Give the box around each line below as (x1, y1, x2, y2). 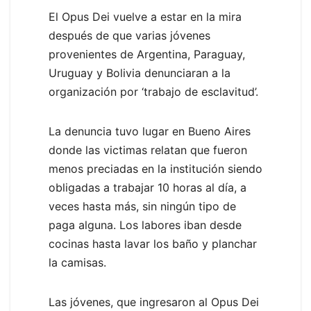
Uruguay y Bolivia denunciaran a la (49, 65, 230, 80)
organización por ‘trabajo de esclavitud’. (49, 84, 258, 99)
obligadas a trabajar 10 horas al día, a (49, 180, 246, 194)
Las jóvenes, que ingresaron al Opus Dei (49, 294, 259, 309)
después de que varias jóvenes (49, 28, 210, 42)
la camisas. (49, 255, 106, 269)
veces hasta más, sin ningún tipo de (49, 199, 236, 213)
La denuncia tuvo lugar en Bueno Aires (49, 124, 251, 138)
